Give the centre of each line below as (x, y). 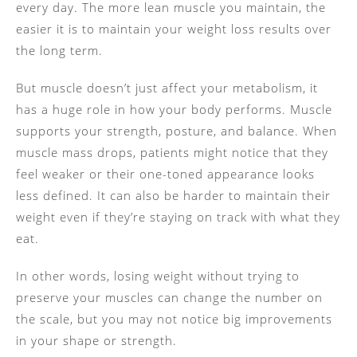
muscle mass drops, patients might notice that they (172, 152)
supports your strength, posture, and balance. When (177, 130)
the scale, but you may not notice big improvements (174, 318)
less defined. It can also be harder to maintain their (173, 195)
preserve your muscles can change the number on (169, 297)
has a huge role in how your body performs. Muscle (174, 109)
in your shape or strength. (98, 340)
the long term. (61, 50)
